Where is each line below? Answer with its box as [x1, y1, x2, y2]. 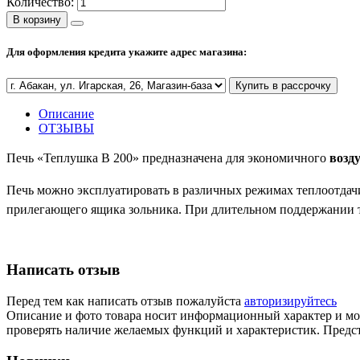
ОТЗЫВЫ [39, 121, 94, 135]
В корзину [13, 14, 61, 27]
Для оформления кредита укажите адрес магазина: [6, 46, 247, 59]
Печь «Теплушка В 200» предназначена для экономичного [6, 150, 329, 165]
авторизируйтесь [244, 294, 337, 309]
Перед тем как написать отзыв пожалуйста [6, 294, 244, 309]
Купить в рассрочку [235, 79, 331, 92]
